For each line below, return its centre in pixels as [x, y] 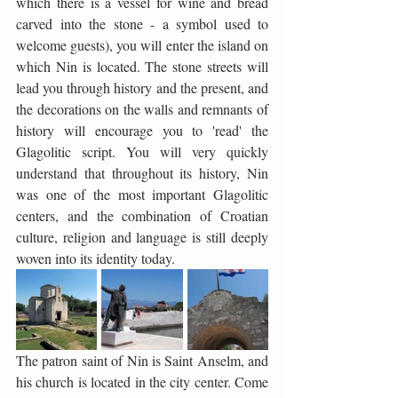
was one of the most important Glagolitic [142, 194]
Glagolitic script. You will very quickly [142, 151]
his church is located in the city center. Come [142, 382]
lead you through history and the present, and [142, 88]
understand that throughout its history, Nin [142, 173]
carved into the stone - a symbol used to [142, 24]
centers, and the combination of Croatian [142, 215]
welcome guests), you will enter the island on [142, 45]
